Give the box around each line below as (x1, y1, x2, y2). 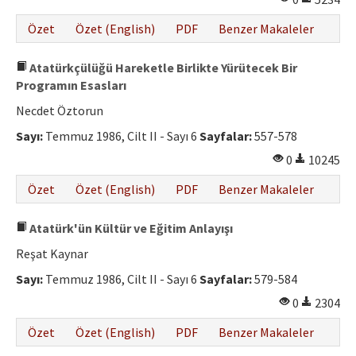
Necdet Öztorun (16, 103, 103, 119)
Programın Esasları (16, 77, 126, 94)
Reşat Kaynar (16, 246, 88, 262)
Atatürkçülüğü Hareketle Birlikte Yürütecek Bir (27, 60, 297, 76)
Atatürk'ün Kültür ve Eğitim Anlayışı (27, 220, 233, 237)
